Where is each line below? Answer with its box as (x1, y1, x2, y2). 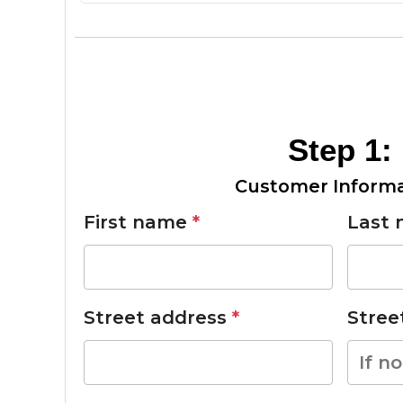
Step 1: (287, 131, 392, 167)
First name (84, 210, 193, 233)
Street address (84, 306, 232, 328)
